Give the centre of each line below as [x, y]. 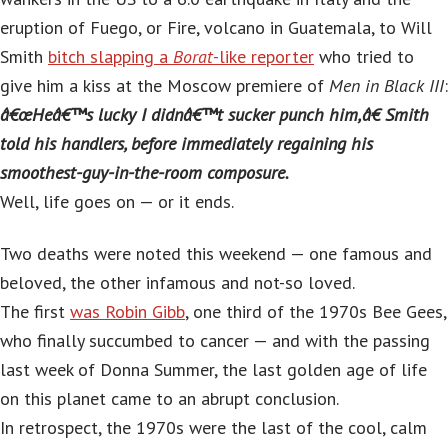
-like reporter [263, 57]
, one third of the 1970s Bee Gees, [315, 311]
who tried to [364, 57]
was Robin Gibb [127, 311]
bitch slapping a [110, 57]
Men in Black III [386, 86]
